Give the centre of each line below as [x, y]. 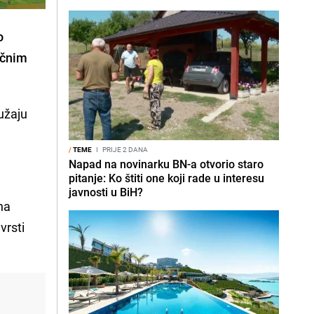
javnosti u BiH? [106, 192]
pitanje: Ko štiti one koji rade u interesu [166, 178]
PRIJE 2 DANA [124, 149]
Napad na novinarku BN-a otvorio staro [166, 164]
